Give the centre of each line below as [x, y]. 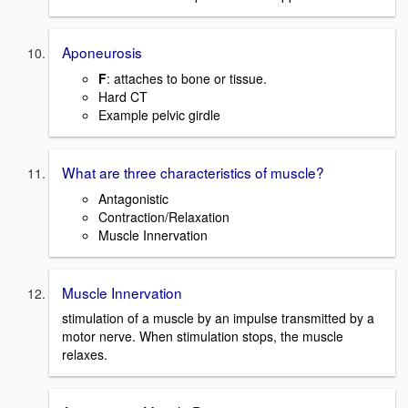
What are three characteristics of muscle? [193, 172]
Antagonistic [133, 198]
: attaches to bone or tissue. [187, 78]
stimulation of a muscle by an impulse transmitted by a [218, 318]
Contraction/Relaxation [164, 216]
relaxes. [85, 355]
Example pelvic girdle [159, 114]
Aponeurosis [102, 52]
